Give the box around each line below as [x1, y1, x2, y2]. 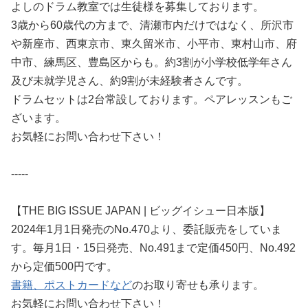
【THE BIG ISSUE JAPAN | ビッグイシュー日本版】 [11, 205, 270, 217]
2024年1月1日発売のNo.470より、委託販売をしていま [11, 223, 282, 235]
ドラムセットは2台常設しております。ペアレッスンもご [11, 93, 292, 105]
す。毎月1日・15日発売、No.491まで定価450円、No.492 [11, 242, 296, 254]
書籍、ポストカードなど [11, 279, 132, 291]
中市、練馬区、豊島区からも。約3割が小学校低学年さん [11, 56, 292, 68]
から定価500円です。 [11, 261, 118, 272]
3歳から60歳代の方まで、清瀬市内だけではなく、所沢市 [11, 19, 294, 31]
